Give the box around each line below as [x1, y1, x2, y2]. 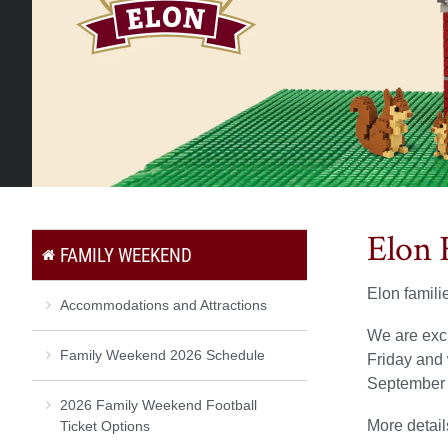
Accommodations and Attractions [60, 296, 267, 313]
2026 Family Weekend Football [60, 396, 257, 413]
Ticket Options [60, 417, 150, 434]
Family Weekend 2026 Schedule [60, 346, 265, 363]
